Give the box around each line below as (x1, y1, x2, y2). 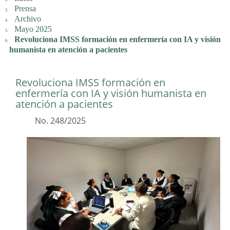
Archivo (14, 14, 41, 24)
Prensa (14, 4, 36, 13)
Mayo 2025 (14, 25, 52, 34)
